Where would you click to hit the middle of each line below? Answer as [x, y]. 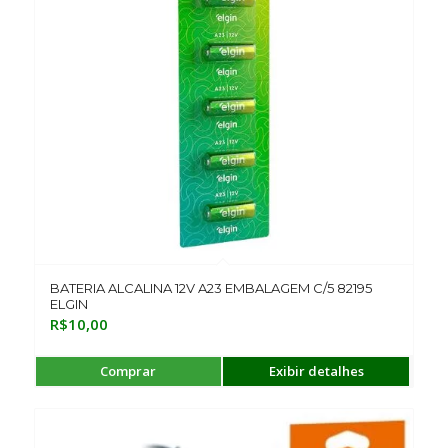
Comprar [128, 370]
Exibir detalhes [316, 370]
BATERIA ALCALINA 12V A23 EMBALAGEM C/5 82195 [210, 287]
